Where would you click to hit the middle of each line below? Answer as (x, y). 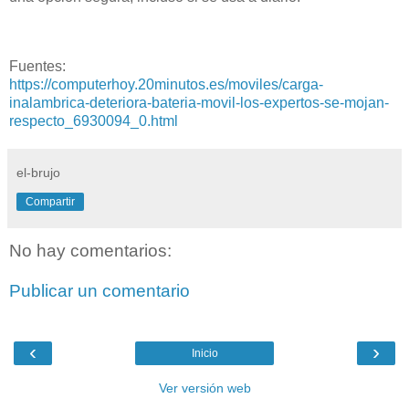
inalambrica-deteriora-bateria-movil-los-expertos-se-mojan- (199, 103)
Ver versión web (204, 388)
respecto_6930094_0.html (94, 121)
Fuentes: (37, 67)
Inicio (204, 354)
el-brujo (38, 173)
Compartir (50, 202)
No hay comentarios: (90, 251)
